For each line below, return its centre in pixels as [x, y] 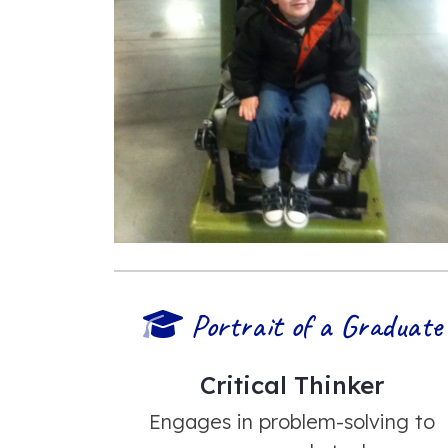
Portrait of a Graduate [316, 326]
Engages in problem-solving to [292, 421]
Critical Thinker [292, 384]
